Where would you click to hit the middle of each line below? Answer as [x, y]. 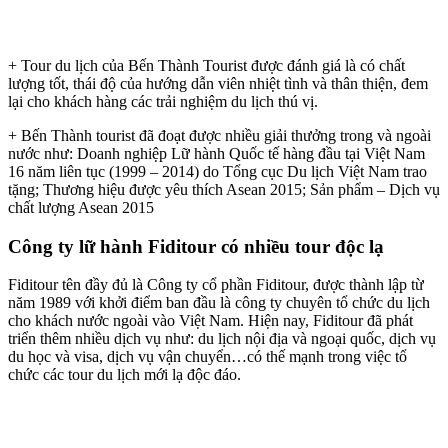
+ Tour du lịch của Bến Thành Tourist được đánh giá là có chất [206, 65]
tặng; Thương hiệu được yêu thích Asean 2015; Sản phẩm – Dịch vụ [224, 189]
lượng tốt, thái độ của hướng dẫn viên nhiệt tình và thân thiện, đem [218, 83]
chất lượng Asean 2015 [81, 207]
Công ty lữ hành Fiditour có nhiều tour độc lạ [196, 246]
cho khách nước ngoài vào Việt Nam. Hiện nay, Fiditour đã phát [210, 321]
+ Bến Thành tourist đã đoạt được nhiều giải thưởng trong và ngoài [219, 135]
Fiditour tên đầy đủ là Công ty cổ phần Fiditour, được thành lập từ [216, 285]
